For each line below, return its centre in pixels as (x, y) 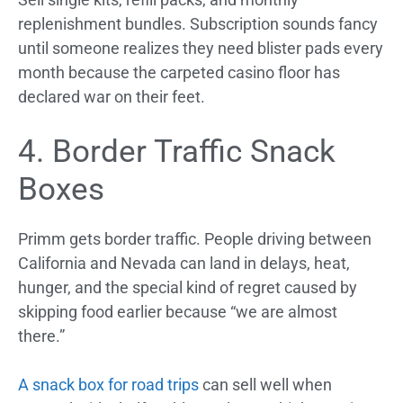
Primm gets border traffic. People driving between (195, 238)
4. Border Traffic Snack (177, 151)
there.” (41, 336)
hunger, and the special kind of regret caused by (188, 287)
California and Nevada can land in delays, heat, (184, 263)
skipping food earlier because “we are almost (178, 311)
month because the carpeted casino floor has (179, 72)
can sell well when (265, 384)
